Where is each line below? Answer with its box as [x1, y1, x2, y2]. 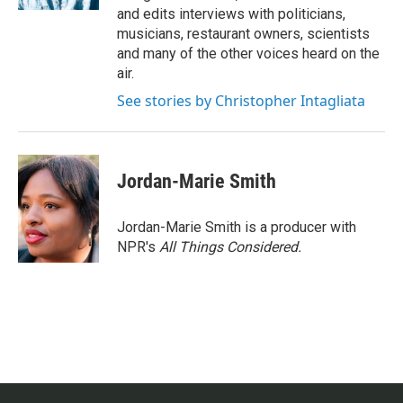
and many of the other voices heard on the [117, 45, 380, 62]
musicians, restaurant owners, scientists [117, 25, 370, 42]
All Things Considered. [159, 238, 301, 255]
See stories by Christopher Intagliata [117, 91, 365, 111]
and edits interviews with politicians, [117, 5, 345, 22]
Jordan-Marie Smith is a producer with [117, 219, 356, 236]
